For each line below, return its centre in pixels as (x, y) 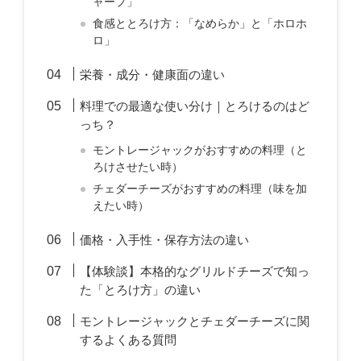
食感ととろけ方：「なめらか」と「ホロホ (200, 24)
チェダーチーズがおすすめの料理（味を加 (200, 189)
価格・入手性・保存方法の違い (165, 240)
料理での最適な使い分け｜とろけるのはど (195, 106)
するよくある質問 (129, 340)
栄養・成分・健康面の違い (153, 75)
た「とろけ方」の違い (141, 290)
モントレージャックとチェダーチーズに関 (195, 321)
